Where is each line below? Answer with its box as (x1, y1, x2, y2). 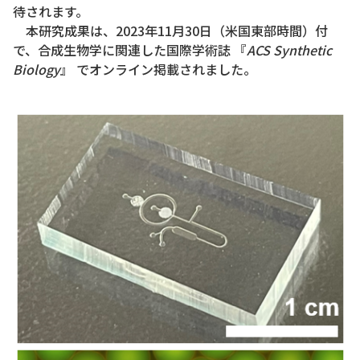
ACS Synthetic (247, 40, 332, 60)
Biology (13, 59, 60, 80)
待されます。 (13, 2, 88, 22)
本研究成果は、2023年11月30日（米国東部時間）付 (13, 21, 328, 41)
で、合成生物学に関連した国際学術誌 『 (13, 40, 247, 60)
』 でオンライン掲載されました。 (60, 59, 256, 80)
